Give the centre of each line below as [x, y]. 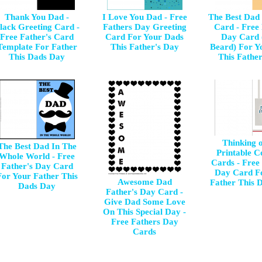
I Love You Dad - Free [144, 17]
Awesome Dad [144, 182]
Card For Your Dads [144, 37]
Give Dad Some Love [144, 202]
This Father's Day [144, 47]
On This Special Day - [144, 212]
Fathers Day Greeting [144, 27]
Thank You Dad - [37, 17]
